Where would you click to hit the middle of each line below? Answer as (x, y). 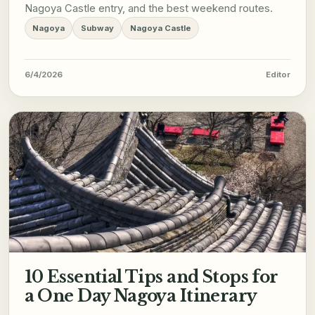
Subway (97, 28)
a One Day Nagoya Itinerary (141, 296)
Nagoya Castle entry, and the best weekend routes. (148, 9)
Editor (278, 75)
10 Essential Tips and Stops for (151, 277)
